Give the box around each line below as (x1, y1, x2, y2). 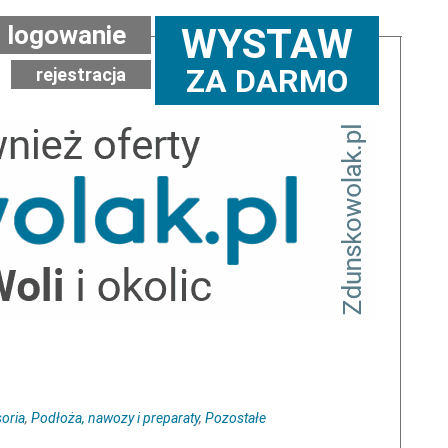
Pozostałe (205, 410, 266, 426)
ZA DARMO (186, 62, 348, 100)
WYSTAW (181, 20, 353, 68)
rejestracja (36, 64, 126, 85)
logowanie (6, 20, 126, 50)
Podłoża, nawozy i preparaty (31, 410, 199, 426)
